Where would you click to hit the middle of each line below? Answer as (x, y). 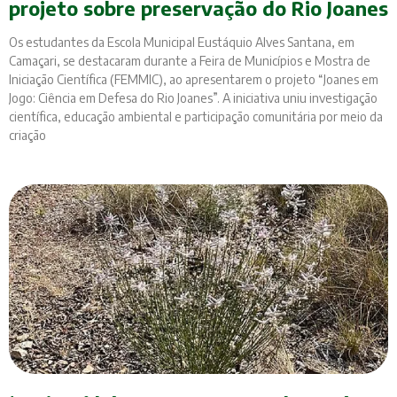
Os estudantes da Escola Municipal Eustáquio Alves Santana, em (182, 43)
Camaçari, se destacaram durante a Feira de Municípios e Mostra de (190, 61)
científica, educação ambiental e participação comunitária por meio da (196, 117)
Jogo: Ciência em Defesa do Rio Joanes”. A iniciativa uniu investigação (193, 98)
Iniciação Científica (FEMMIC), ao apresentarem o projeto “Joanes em (194, 80)
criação (27, 136)
